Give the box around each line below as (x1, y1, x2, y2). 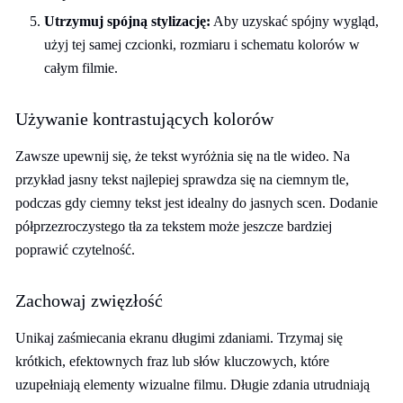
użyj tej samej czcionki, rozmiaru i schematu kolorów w (44, 37, 360, 52)
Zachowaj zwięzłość (15, 291, 163, 310)
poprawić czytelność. (15, 242, 135, 257)
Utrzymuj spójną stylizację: (44, 13, 210, 29)
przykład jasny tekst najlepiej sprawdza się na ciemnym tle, (15, 172, 349, 187)
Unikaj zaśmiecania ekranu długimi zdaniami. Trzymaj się (15, 330, 343, 345)
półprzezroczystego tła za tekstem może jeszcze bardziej (15, 219, 332, 234)
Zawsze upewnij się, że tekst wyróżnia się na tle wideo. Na (15, 148, 350, 164)
